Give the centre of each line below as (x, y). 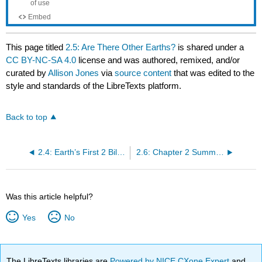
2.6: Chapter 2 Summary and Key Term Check (220, 153)
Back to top (27, 118)
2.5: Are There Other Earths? (121, 47)
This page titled (36, 47)
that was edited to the (213, 73)
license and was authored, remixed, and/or (158, 60)
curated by (27, 73)
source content (143, 73)
